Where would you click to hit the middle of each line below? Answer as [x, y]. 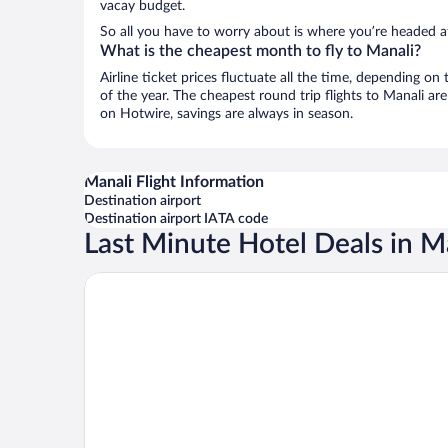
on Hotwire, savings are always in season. [226, 114]
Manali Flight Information [174, 182]
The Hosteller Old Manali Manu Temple [220, 280]
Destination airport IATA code [176, 219]
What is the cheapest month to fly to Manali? [260, 51]
